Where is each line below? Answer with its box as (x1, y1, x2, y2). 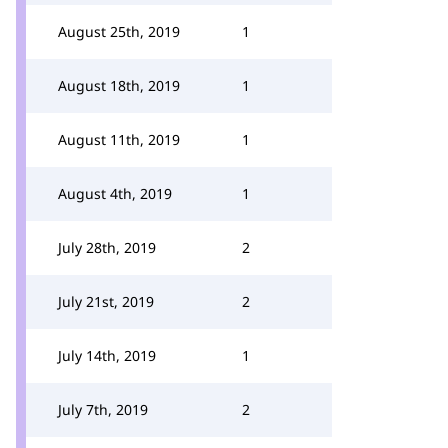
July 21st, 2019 (58, 292, 154, 311)
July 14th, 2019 (58, 346, 156, 365)
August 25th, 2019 (58, 22, 180, 41)
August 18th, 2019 (58, 76, 180, 95)
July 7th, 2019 (58, 400, 148, 419)
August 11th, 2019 (58, 130, 180, 149)
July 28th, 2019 (58, 238, 156, 257)
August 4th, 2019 (58, 184, 172, 203)
